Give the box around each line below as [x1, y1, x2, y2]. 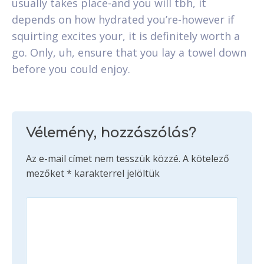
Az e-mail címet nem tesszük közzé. [26, 151, 180, 165]
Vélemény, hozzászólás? [26, 124, 196, 141]
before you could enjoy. [12, 61, 130, 76]
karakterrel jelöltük [72, 166, 160, 180]
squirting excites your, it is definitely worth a [12, 28, 240, 43]
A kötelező [183, 151, 229, 165]
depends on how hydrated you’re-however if [12, 12, 235, 27]
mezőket [26, 166, 67, 180]
